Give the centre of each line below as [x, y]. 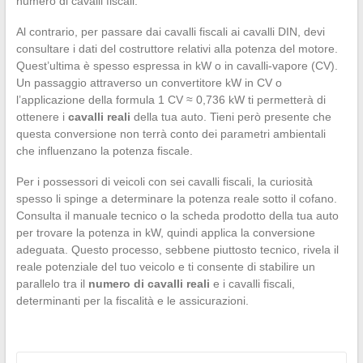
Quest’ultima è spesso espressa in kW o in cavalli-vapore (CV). [177, 65]
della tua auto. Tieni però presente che [231, 116]
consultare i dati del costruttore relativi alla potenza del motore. [177, 48]
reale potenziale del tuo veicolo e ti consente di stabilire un [165, 266]
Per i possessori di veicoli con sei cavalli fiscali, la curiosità [164, 181]
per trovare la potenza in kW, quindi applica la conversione [165, 232]
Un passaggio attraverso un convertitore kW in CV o [149, 82]
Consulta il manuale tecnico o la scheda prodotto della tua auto [177, 215]
